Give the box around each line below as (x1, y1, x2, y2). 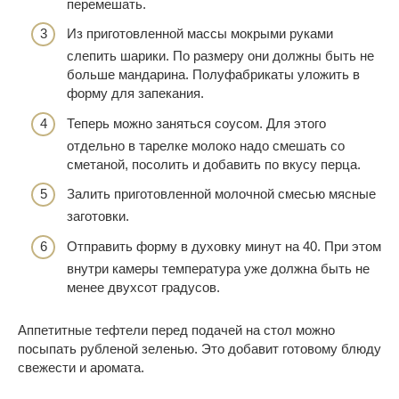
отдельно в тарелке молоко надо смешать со (67, 137, 345, 153)
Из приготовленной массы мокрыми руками (67, 26, 333, 42)
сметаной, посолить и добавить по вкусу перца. (67, 156, 361, 172)
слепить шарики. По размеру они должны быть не (67, 48, 374, 64)
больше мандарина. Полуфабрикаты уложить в (67, 67, 360, 83)
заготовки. (67, 208, 129, 224)
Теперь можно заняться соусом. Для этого (67, 115, 326, 131)
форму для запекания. (67, 85, 204, 102)
